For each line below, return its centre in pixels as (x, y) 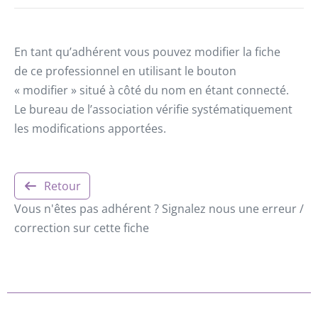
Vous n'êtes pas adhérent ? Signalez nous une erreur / (159, 209)
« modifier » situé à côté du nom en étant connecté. (152, 91)
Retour (62, 186)
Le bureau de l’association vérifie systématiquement (153, 110)
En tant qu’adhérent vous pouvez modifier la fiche (147, 52)
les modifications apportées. (90, 129)
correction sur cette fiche (82, 228)
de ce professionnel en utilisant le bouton (125, 71)
